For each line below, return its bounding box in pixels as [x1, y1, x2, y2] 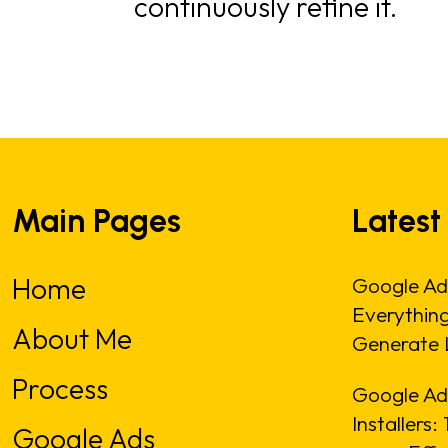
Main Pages [12, 202, 181, 241]
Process [12, 371, 108, 407]
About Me [12, 321, 132, 357]
